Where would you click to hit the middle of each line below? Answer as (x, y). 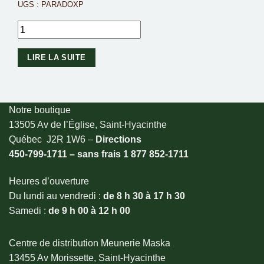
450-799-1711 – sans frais (66, 154)
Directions (118, 139)
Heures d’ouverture (49, 181)
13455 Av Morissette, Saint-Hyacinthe (87, 258)
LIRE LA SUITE (57, 57)
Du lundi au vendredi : (56, 196)
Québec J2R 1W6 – (52, 139)
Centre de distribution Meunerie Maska (90, 243)
